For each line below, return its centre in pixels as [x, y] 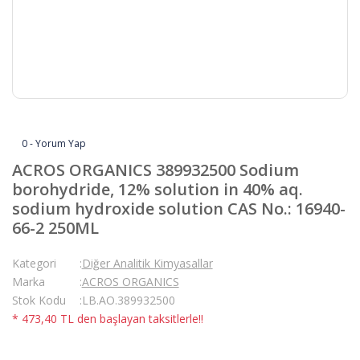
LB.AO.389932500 [128, 300]
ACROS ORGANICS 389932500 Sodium [155, 170]
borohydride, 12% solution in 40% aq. [157, 189]
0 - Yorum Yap [54, 143]
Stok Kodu [39, 300]
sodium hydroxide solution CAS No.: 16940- [179, 209]
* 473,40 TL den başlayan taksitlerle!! [108, 319]
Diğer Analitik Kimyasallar [147, 263]
